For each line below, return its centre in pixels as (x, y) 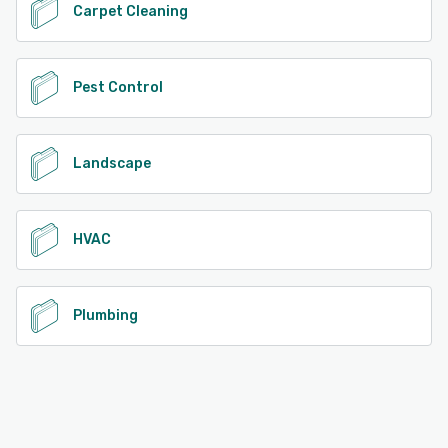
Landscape (112, 164)
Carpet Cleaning (130, 12)
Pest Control (118, 88)
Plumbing (105, 316)
